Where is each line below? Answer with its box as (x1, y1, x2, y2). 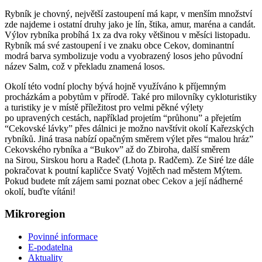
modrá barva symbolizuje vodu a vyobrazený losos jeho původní (5, 50, 243, 61)
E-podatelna (28, 242, 73, 253)
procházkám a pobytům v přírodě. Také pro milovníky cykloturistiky (5, 91, 257, 102)
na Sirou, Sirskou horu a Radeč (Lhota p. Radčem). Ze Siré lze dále (5, 154, 254, 165)
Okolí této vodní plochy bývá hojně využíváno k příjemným (5, 81, 226, 91)
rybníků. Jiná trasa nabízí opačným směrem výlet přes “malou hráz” (5, 133, 253, 144)
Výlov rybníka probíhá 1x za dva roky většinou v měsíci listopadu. (5, 29, 250, 40)
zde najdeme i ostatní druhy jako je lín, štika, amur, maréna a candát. (5, 19, 256, 29)
